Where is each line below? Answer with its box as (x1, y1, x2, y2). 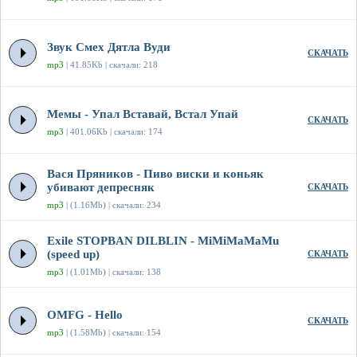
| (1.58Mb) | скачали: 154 (64, 328, 161, 338)
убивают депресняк (47, 181, 155, 194)
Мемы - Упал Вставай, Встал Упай (47, 108, 238, 121)
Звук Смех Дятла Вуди (47, 41, 171, 54)
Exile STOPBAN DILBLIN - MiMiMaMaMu (47, 234, 279, 248)
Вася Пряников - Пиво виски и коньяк (47, 167, 264, 181)
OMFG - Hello (47, 308, 123, 322)
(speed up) (47, 248, 100, 261)
